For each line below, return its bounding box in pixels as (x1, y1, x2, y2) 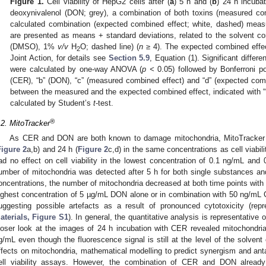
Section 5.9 (108, 53, 150, 63)
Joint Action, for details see (10, 53, 109, 63)
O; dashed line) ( (80, 42, 140, 52)
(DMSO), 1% (10, 42, 58, 52)
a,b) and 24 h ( (27, 145, 78, 154)
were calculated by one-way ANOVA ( (10, 65, 142, 74)
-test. (96, 99, 114, 108)
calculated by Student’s (10, 99, 94, 108)
